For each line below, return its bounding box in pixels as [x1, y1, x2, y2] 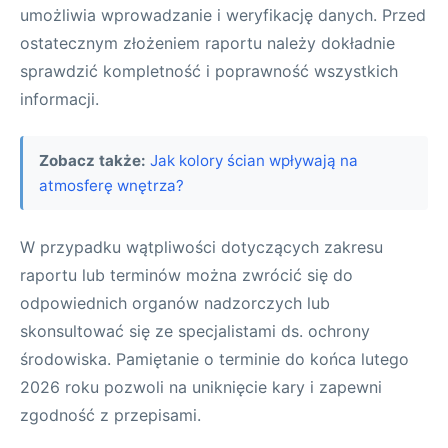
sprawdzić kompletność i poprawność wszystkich [20, 61, 398, 82]
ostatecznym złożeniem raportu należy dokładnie [20, 33, 395, 54]
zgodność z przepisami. [20, 404, 201, 425]
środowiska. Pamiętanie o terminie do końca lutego [20, 348, 409, 369]
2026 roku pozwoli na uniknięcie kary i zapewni [20, 376, 382, 397]
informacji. [20, 89, 99, 110]
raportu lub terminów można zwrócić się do [20, 264, 353, 285]
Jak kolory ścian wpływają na [150, 151, 358, 171]
